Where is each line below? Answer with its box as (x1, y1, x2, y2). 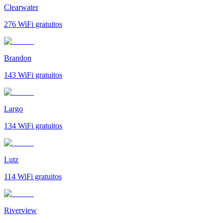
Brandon (4, 53, 31, 62)
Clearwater (4, 2, 38, 11)
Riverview (4, 206, 37, 215)
